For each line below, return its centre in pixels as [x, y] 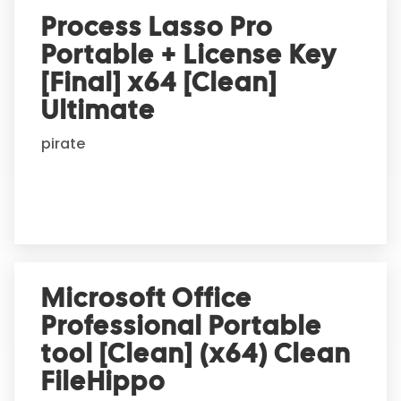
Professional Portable [182, 326]
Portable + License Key [189, 55]
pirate [63, 144]
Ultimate [98, 111]
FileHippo [103, 382]
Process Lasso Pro [157, 27]
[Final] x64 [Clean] [159, 83]
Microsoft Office [147, 299]
